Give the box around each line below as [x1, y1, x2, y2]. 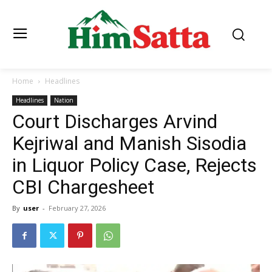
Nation [54, 96, 73, 105]
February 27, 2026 [49, 203, 106, 213]
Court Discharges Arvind [12, 110, 217, 134]
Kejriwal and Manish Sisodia [12, 132, 246, 155]
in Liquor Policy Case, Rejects [12, 154, 257, 177]
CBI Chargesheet [12, 175, 154, 199]
